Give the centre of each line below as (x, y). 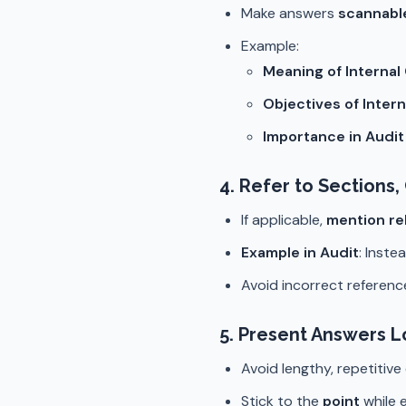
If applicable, (284, 220)
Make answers (290, 13)
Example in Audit (300, 252)
